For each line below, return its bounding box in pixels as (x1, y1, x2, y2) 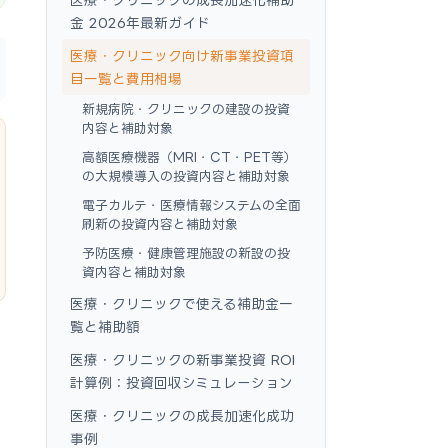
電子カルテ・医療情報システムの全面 (82, 198, 301, 212)
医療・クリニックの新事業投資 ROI (70, 352, 295, 367)
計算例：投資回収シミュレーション (70, 375, 293, 390)
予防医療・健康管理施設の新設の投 (82, 246, 290, 260)
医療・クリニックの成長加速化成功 (70, 408, 294, 423)
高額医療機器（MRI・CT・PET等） (82, 150, 297, 164)
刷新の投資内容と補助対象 (82, 217, 238, 231)
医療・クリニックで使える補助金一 (70, 296, 293, 311)
